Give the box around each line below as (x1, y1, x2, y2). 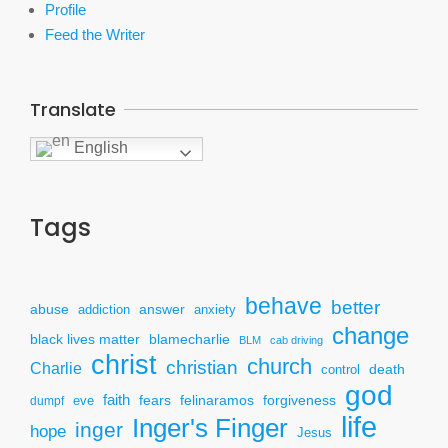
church (247, 353, 312, 379)
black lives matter (30, 330, 140, 347)
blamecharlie (149, 330, 230, 347)
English (70, 138, 128, 156)
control (321, 362, 360, 377)
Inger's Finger (132, 412, 288, 443)
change (332, 321, 409, 349)
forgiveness (263, 392, 336, 408)
